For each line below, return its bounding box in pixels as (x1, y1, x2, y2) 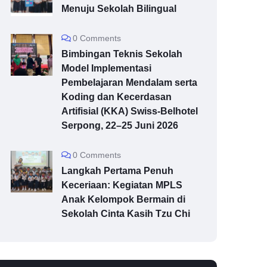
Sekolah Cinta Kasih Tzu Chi (61, 209, 190, 219)
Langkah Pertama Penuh (61, 166, 173, 176)
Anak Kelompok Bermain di (61, 194, 185, 205)
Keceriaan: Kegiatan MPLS (61, 180, 182, 191)
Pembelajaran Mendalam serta (61, 77, 197, 88)
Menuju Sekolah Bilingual (61, 4, 176, 14)
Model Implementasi (61, 63, 151, 74)
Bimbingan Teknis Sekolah (61, 49, 182, 60)
